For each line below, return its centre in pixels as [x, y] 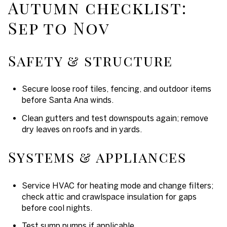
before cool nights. [57, 207]
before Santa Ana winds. [67, 100]
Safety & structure [90, 60]
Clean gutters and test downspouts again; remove [115, 118]
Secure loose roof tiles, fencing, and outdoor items [116, 89]
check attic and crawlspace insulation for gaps [109, 196]
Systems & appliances [97, 157]
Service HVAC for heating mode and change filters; [117, 185]
